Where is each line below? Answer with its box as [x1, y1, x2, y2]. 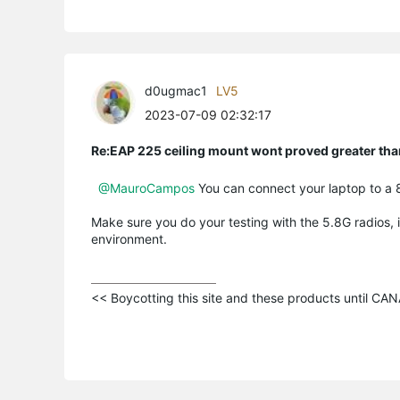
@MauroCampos [98, 179, 195, 196]
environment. [91, 230, 167, 246]
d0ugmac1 [145, 82, 207, 98]
